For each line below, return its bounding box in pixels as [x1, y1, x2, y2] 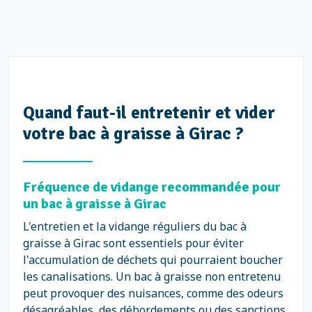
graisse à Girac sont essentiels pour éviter [23, 235, 244, 251]
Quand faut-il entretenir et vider [23, 102, 275, 123]
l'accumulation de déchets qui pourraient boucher [23, 252, 283, 267]
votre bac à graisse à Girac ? [23, 123, 244, 144]
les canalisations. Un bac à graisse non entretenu [23, 269, 281, 284]
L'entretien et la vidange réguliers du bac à [23, 219, 247, 234]
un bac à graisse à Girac [23, 195, 166, 212]
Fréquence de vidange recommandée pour [23, 178, 281, 196]
